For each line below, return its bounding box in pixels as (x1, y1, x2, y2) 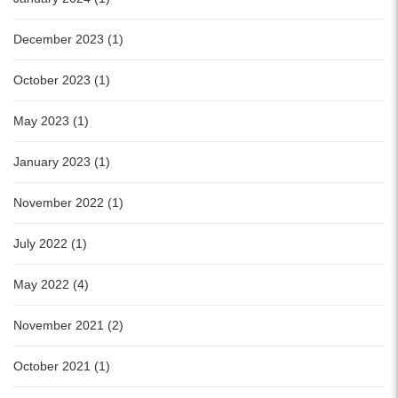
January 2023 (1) (13, 155, 110, 170)
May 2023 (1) (13, 114, 89, 129)
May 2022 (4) (13, 277, 89, 292)
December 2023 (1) (13, 32, 123, 47)
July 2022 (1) (13, 236, 87, 251)
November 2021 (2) (13, 318, 123, 333)
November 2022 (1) (13, 195, 123, 211)
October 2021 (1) (13, 359, 110, 374)
